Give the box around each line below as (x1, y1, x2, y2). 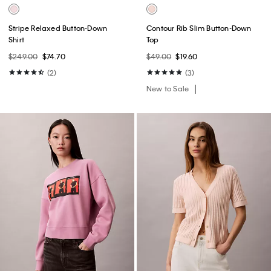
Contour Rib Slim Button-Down (146, 23, 252, 33)
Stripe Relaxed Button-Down (8, 23, 108, 33)
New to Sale (146, 83, 191, 94)
